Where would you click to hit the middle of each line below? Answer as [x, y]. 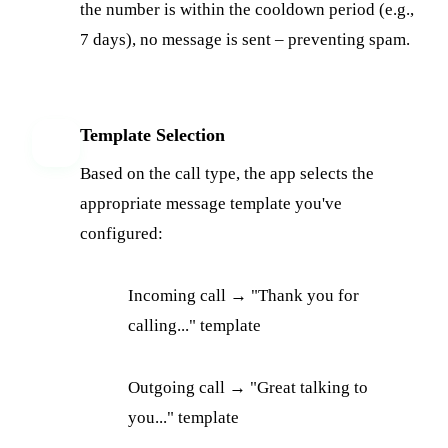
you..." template [183, 417]
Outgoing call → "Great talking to [248, 387]
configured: [121, 233]
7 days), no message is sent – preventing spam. [245, 39]
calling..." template [194, 325]
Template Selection [152, 134]
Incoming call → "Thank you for [243, 295]
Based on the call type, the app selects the [227, 173]
